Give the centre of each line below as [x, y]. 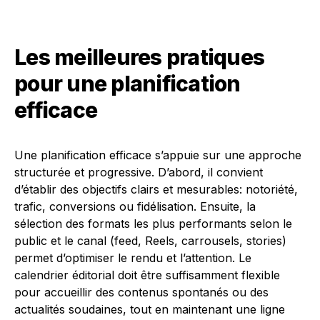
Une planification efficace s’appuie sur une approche [158, 155]
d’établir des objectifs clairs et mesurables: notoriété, [156, 189]
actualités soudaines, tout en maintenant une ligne [150, 309]
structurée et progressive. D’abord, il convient [139, 172]
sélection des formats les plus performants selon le [153, 224]
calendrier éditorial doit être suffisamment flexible [147, 275]
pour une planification [127, 84]
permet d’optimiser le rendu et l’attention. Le [133, 258]
